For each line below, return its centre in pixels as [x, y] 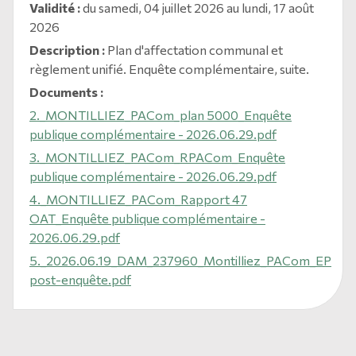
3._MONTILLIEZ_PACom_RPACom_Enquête [157, 157]
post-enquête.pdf [80, 279]
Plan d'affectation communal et [194, 50]
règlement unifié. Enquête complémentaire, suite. [169, 69]
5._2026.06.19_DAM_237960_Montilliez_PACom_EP [180, 260]
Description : [67, 50]
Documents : [66, 92]
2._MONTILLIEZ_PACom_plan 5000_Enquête [161, 115]
